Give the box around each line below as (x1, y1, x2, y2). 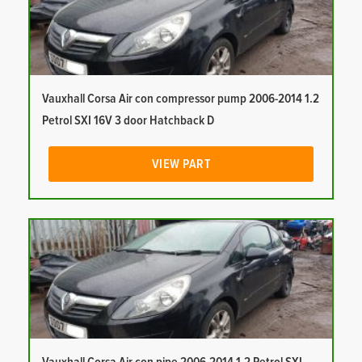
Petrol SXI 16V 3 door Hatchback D (42, 114, 214, 128)
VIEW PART (151, 158, 211, 171)
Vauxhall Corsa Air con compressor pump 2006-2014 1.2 (42, 92, 319, 106)
